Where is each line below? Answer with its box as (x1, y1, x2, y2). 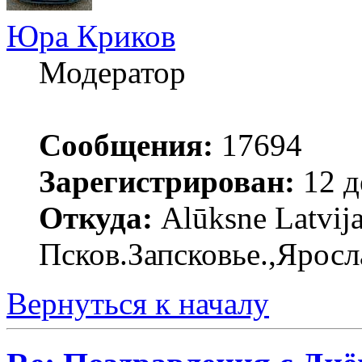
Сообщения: (39, 127, 213, 162)
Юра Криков (6, 18, 175, 53)
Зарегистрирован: (39, 163, 295, 199)
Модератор (39, 54, 186, 90)
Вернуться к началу (6, 285, 269, 321)
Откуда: (39, 200, 153, 235)
